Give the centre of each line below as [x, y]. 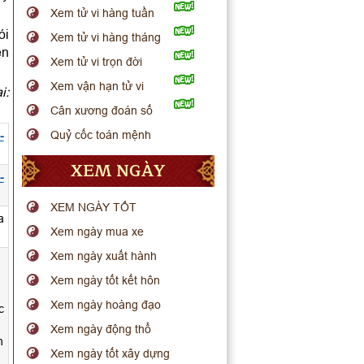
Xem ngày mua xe [97, 232]
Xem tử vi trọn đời [97, 62]
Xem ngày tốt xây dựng [110, 353]
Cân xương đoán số [102, 110]
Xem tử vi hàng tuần [103, 13]
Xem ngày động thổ [101, 329]
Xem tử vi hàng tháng [106, 37]
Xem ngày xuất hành [104, 256]
